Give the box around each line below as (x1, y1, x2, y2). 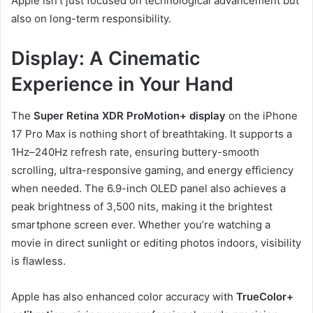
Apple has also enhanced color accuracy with (11, 289, 236, 303)
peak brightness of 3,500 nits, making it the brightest (11, 199, 272, 213)
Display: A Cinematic (11, 47, 201, 70)
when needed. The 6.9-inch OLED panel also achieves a (11, 181, 286, 195)
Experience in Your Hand (11, 73, 233, 96)
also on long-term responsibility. (11, 12, 171, 25)
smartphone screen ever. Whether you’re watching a (11, 217, 270, 231)
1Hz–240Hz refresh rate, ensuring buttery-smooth (11, 145, 259, 159)
